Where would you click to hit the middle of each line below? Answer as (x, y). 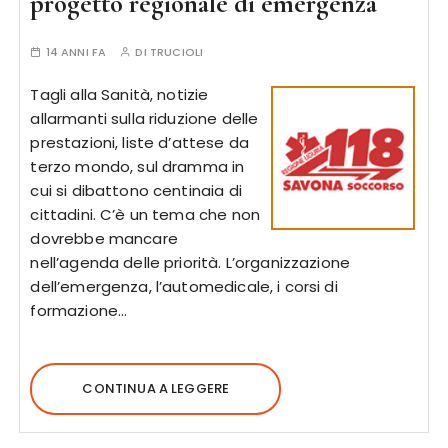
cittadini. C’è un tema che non (145, 214)
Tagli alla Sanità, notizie (119, 94)
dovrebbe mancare (104, 238)
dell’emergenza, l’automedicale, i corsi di (184, 286)
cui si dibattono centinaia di (136, 190)
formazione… (79, 310)
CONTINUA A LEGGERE (156, 388)
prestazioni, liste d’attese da (139, 142)
